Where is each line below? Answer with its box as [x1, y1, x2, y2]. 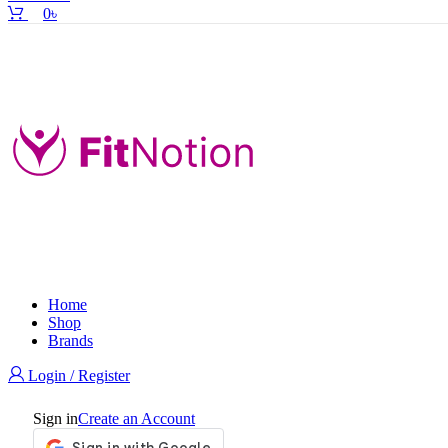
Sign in [33, 410, 78, 427]
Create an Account [78, 410, 195, 427]
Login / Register [28, 367, 130, 384]
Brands [48, 332, 93, 349]
